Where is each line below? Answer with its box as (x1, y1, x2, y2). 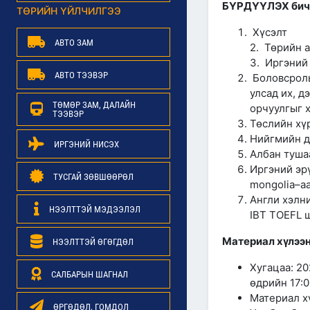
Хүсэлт (250, 26, 287, 39)
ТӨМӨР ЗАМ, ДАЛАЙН (52, 100, 136, 110)
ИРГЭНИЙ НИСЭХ (54, 138, 119, 149)
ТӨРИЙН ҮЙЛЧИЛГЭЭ (17, 5, 121, 17)
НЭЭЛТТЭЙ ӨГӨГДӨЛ (52, 236, 134, 247)
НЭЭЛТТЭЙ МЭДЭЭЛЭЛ (48, 203, 140, 215)
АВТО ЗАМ (55, 37, 93, 48)
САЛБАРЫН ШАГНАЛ (51, 268, 128, 280)
